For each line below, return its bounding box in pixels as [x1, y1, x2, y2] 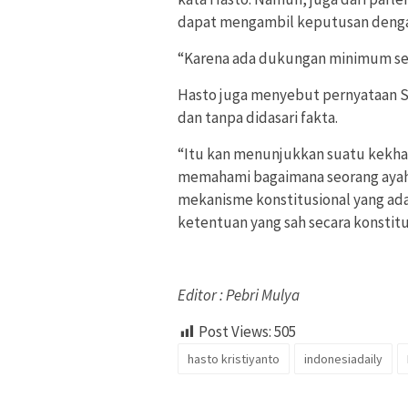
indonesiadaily [304, 351, 382, 368]
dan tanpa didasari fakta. [178, 107, 338, 128]
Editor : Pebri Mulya [178, 285, 300, 306]
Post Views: [199, 321, 271, 342]
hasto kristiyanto [188, 351, 280, 368]
